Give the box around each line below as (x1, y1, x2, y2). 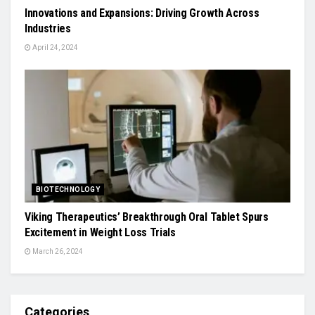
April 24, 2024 (31, 43, 78, 51)
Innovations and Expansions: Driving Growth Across (25, 6, 259, 20)
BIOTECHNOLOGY (36, 185, 101, 193)
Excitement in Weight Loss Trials (25, 225, 176, 239)
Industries (25, 21, 71, 35)
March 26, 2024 (31, 247, 83, 255)
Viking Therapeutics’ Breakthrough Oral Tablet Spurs (25, 210, 269, 224)
